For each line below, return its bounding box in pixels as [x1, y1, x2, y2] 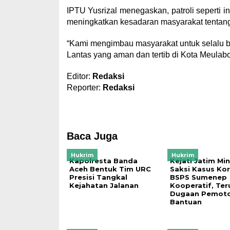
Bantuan [169, 198, 202, 206]
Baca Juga [66, 130, 118, 142]
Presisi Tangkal [69, 173, 127, 181]
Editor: [66, 72, 92, 81]
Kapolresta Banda [69, 157, 138, 165]
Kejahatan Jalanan [69, 181, 139, 189]
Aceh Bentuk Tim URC [69, 165, 151, 173]
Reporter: [66, 83, 103, 92]
